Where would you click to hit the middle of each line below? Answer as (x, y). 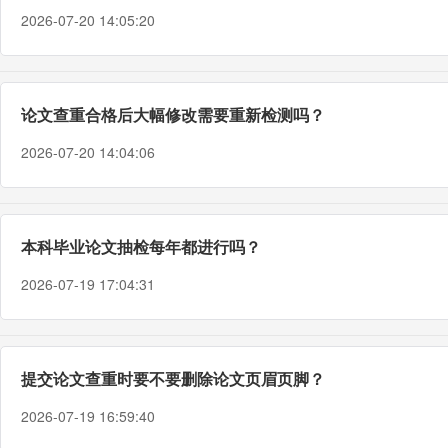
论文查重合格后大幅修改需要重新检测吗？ (173, 114)
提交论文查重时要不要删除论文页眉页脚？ (173, 378)
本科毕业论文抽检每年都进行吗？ (141, 246)
